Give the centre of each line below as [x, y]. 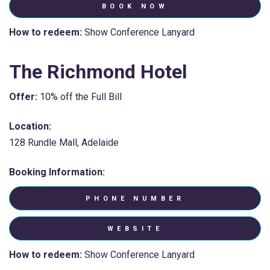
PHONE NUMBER [135, 199]
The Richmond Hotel [98, 71]
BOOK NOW [135, 6]
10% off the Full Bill [80, 96]
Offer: [23, 96]
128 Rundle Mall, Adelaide [64, 143]
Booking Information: [57, 172]
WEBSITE [135, 229]
